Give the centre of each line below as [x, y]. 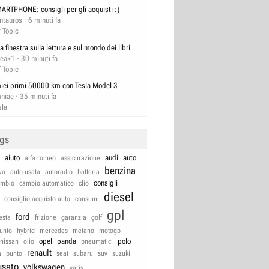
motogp [110, 231]
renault [39, 253]
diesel [119, 197]
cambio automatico [47, 183]
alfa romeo [40, 158]
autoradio [59, 172]
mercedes [54, 231]
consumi [87, 199]
